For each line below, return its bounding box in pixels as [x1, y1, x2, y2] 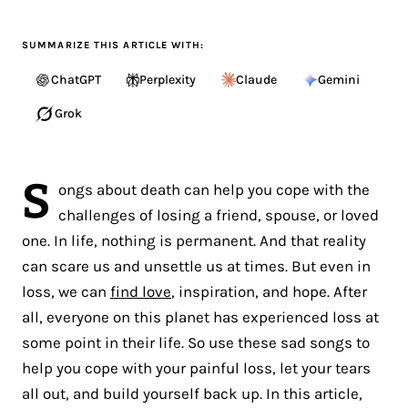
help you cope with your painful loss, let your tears [22, 358, 371, 377]
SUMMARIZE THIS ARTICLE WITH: [22, 38, 204, 51]
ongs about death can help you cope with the [58, 179, 371, 199]
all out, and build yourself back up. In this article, [22, 383, 362, 403]
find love [110, 281, 171, 301]
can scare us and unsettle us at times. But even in [22, 256, 371, 275]
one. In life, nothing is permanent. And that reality [22, 230, 366, 250]
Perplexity [139, 71, 196, 87]
